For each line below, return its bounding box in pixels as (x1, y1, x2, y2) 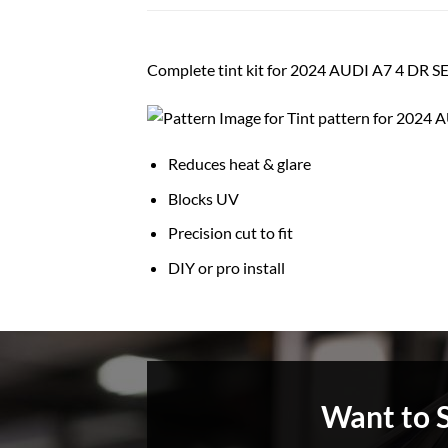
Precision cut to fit (167, 223, 293, 243)
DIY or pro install (167, 258, 285, 278)
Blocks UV (167, 188, 239, 208)
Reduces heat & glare (167, 154, 311, 174)
